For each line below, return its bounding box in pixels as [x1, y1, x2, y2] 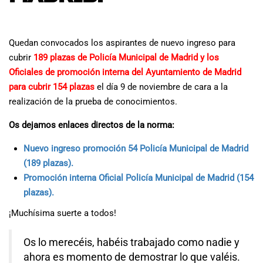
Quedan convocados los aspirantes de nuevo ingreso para [9, 37, 235, 48]
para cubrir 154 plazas [9, 81, 95, 92]
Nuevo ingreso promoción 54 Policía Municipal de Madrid [23, 143, 248, 154]
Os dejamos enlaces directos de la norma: [9, 119, 174, 130]
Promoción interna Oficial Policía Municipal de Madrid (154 [23, 172, 254, 183]
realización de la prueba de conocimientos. [9, 96, 177, 107]
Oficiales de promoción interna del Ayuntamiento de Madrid [9, 66, 241, 77]
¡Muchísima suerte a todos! [9, 207, 116, 218]
